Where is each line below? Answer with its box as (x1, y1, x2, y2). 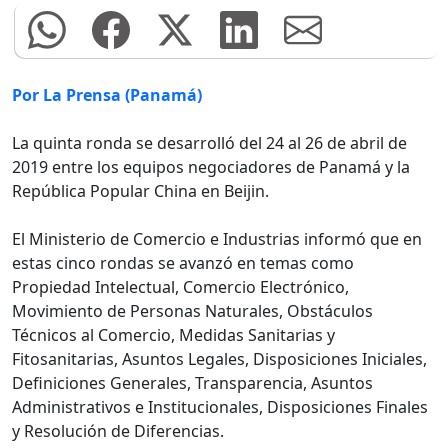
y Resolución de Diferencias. (12, 420, 224, 443)
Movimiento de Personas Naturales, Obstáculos (12, 300, 373, 323)
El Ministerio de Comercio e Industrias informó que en (12, 228, 422, 251)
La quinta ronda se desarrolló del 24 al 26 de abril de (12, 132, 407, 155)
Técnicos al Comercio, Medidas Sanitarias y (12, 324, 335, 347)
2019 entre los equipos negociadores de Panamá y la (12, 156, 410, 179)
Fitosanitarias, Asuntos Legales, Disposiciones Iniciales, (12, 348, 427, 371)
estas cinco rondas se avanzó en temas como (12, 252, 354, 275)
